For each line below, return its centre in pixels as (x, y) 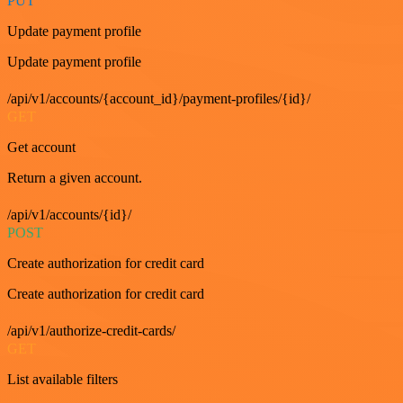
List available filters (63, 380)
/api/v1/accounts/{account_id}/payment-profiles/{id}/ (159, 99)
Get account (41, 148)
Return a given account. (75, 178)
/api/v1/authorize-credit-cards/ (91, 331)
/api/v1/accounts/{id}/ (69, 215)
